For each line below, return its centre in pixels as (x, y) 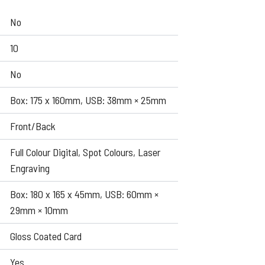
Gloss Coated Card (46, 236)
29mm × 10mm (39, 210)
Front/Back (33, 126)
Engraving (30, 168)
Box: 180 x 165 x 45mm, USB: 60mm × (84, 194)
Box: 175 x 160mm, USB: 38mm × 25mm (88, 100)
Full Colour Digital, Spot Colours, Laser (85, 152)
